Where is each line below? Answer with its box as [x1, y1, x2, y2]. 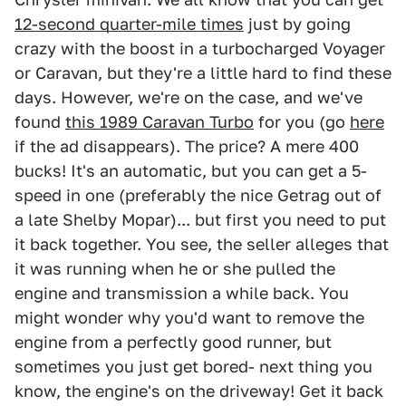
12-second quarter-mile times [14, 14, 244, 34]
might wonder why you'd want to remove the [14, 308, 364, 327]
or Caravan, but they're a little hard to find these [14, 63, 391, 82]
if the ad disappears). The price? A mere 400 [14, 137, 359, 156]
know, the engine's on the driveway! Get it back [14, 382, 383, 401]
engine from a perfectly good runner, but [14, 333, 332, 352]
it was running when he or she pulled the [14, 259, 335, 278]
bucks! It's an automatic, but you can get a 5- [14, 161, 367, 180]
